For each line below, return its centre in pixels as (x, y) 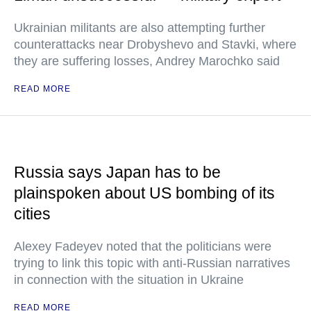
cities (32, 214)
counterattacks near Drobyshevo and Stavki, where (155, 45)
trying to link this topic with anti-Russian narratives (152, 263)
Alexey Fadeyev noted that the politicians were (143, 247)
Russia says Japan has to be (117, 173)
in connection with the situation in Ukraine (129, 280)
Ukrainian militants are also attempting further (140, 28)
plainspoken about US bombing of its (144, 193)
